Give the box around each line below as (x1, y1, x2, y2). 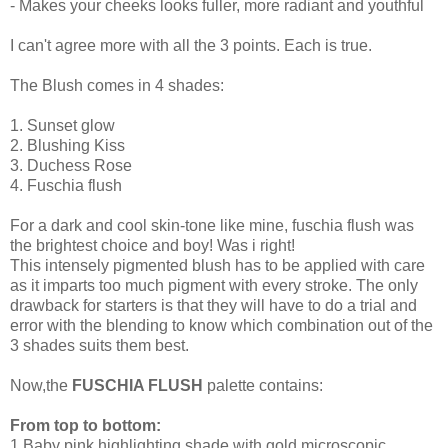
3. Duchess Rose (10, 156, 132, 174)
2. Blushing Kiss (10, 136, 125, 154)
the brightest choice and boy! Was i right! (10, 236, 295, 254)
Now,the (10, 376, 72, 394)
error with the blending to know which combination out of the (10, 316, 433, 334)
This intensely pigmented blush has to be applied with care (10, 256, 425, 274)
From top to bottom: (10, 416, 161, 434)
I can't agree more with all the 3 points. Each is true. (10, 36, 372, 54)
